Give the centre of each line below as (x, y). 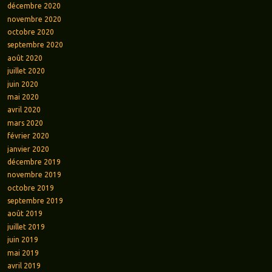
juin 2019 (22, 240)
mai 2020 (23, 97)
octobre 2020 (30, 32)
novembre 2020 (34, 19)
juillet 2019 (26, 226)
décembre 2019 (34, 161)
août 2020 (25, 58)
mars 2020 (25, 123)
